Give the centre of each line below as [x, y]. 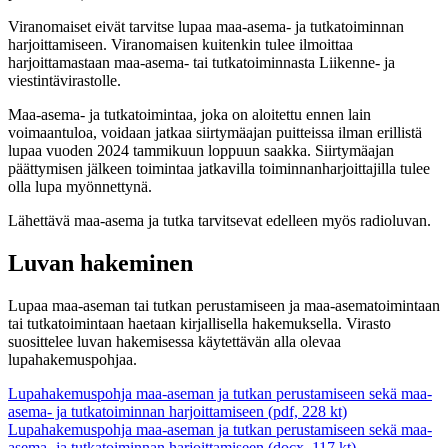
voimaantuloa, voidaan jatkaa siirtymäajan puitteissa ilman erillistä [215, 132]
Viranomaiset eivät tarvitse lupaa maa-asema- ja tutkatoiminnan [206, 26]
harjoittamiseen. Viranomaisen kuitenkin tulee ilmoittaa [180, 44]
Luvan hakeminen [100, 262]
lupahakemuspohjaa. [72, 359]
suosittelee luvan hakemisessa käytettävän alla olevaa [174, 341]
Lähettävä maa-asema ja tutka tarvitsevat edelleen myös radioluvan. [221, 220]
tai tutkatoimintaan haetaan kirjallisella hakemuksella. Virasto [199, 323]
